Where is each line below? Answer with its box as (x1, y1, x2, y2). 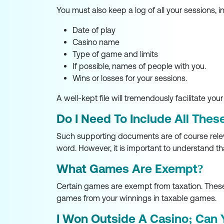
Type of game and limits (72, 49, 158, 59)
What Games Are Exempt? (56, 162, 203, 176)
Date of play (72, 25, 115, 35)
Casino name (72, 37, 119, 47)
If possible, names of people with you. (72, 61, 206, 71)
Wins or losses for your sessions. (72, 73, 187, 83)
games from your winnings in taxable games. (56, 193, 216, 203)
